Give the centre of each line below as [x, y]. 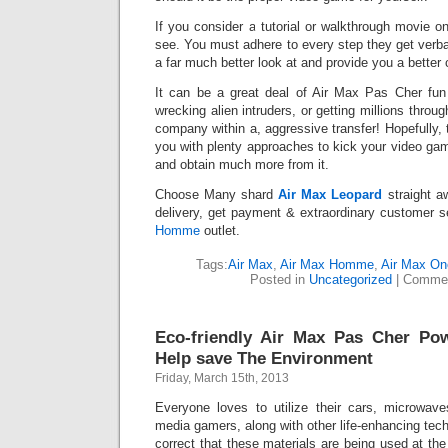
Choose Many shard [217, 194]
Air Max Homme [327, 264]
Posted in [279, 279]
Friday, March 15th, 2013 [222, 378]
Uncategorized [350, 279]
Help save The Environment [264, 358]
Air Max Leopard [330, 194]
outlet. [220, 230]
